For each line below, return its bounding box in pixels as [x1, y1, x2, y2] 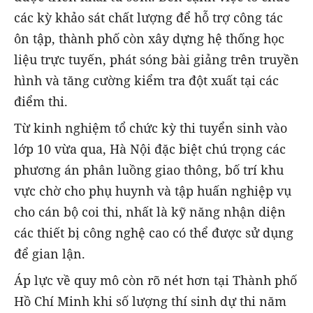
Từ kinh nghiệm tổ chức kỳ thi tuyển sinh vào [14, 119, 287, 136]
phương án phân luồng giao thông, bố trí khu [14, 161, 284, 178]
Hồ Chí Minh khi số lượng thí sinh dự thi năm [14, 292, 286, 310]
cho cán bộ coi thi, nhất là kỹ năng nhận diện [14, 203, 286, 220]
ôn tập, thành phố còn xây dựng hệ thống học [14, 29, 284, 47]
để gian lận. [14, 245, 85, 262]
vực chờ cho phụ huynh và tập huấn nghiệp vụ [14, 182, 291, 199]
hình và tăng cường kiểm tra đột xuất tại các [14, 71, 279, 89]
